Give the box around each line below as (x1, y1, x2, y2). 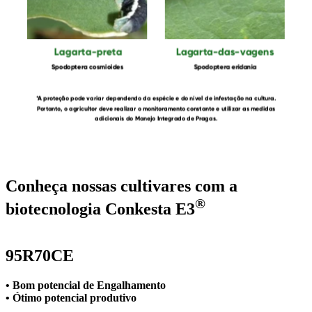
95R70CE (6, 246, 74, 265)
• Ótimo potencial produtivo (6, 291, 136, 304)
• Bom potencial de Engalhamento (6, 279, 166, 291)
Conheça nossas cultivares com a (6, 176, 237, 195)
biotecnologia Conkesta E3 (6, 199, 195, 218)
